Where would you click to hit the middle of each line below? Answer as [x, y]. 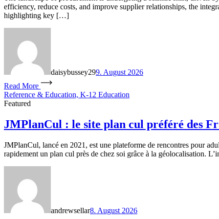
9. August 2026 [120, 72]
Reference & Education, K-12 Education [67, 95]
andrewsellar [70, 210]
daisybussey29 [73, 72]
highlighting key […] [36, 16]
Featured [17, 104]
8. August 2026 [114, 210]
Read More [21, 86]
